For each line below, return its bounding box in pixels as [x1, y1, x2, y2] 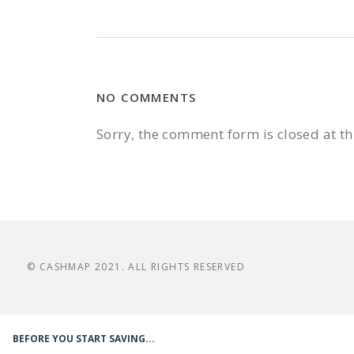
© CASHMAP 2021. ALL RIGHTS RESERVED [27, 260, 245, 273]
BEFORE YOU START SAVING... [13, 332, 155, 345]
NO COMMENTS [96, 89, 197, 105]
